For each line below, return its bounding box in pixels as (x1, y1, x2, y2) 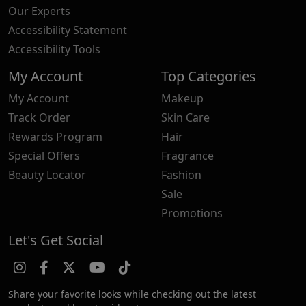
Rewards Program (8, 128, 102, 144)
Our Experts (8, 3, 70, 18)
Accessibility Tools (8, 41, 100, 57)
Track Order (8, 109, 70, 125)
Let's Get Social (8, 230, 103, 249)
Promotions (161, 205, 223, 221)
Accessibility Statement (8, 22, 127, 38)
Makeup (161, 90, 204, 106)
